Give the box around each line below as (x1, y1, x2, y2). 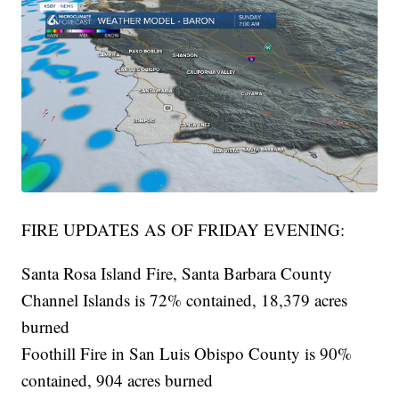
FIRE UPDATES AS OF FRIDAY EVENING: (21, 217, 346, 240)
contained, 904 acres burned (21, 368, 214, 391)
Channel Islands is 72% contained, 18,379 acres (21, 288, 348, 311)
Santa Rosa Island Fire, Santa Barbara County (21, 261, 333, 284)
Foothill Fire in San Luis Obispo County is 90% (21, 341, 353, 364)
